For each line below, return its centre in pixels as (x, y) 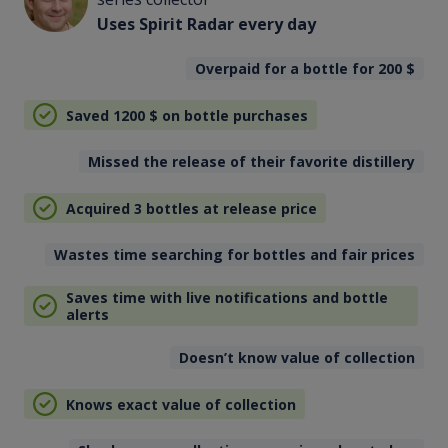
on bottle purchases (232, 115)
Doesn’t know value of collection (297, 358)
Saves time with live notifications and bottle (226, 298)
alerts (87, 315)
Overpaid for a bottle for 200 (301, 69)
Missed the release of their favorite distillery (252, 162)
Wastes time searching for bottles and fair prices (235, 255)
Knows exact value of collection (180, 404)
